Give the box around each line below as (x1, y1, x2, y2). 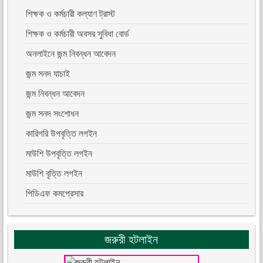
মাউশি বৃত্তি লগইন (26, 168, 83, 179)
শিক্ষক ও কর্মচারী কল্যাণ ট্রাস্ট (26, 9, 116, 19)
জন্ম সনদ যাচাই (26, 69, 70, 79)
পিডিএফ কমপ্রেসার (26, 188, 84, 199)
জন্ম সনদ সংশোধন (26, 109, 79, 119)
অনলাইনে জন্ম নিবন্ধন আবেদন (26, 49, 116, 59)
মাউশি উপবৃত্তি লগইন (26, 149, 93, 159)
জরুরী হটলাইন (104, 233, 159, 247)
